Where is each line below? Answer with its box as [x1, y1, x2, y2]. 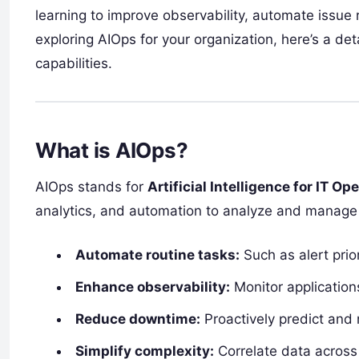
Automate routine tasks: [75, 246, 240, 263]
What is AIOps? [35, 137, 188, 163]
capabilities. [35, 55, 112, 71]
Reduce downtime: [75, 310, 201, 327]
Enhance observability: [75, 278, 231, 295]
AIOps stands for [35, 178, 147, 195]
